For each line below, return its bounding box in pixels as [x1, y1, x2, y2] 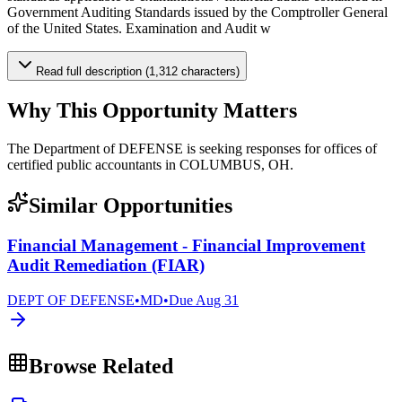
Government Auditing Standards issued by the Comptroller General [7, 4, 388, 21]
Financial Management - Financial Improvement [7, 235, 365, 255]
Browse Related [29, 354, 173, 378]
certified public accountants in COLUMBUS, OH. [7, 157, 293, 173]
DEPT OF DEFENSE [7, 292, 135, 308]
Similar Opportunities [29, 194, 232, 218]
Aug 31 [196, 292, 239, 308]
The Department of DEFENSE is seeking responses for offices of [7, 141, 377, 157]
